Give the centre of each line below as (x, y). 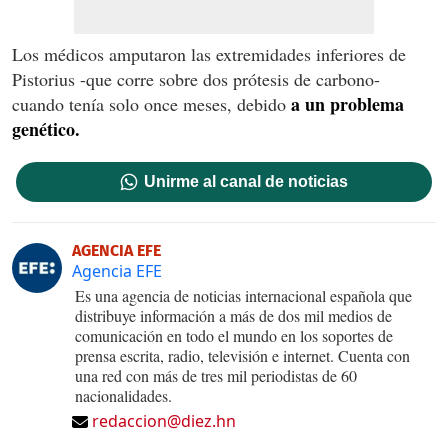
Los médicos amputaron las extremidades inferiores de (209, 53)
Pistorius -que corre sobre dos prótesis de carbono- (196, 78)
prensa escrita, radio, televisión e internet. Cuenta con (242, 355)
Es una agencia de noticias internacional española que (243, 295)
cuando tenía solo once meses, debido (149, 103)
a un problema (345, 103)
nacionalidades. (123, 395)
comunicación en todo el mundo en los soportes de (234, 335)
